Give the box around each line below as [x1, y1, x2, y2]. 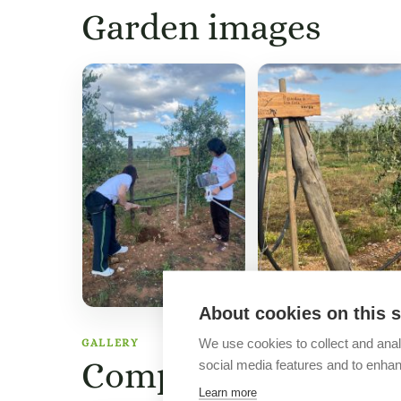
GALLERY [81, 337, 139, 350]
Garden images [81, 6, 321, 47]
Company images [81, 354, 357, 397]
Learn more [199, 385, 257, 398]
